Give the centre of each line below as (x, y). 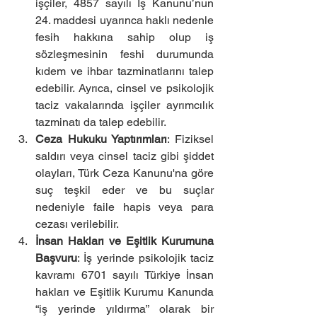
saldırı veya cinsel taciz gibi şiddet (125, 156)
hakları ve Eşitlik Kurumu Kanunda (125, 292)
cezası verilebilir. (77, 224)
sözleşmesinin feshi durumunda (125, 54)
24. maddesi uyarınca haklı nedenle (125, 20)
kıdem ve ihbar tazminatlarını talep (125, 71)
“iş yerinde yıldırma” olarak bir (125, 309)
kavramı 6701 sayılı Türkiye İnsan (125, 275)
